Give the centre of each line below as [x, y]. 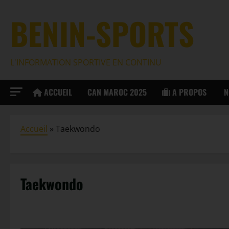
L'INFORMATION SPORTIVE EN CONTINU [86, 63]
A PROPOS [188, 92]
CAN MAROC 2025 [117, 92]
